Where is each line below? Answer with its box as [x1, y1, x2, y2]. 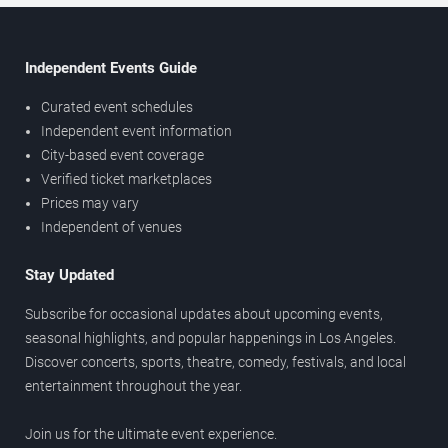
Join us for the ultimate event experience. [25, 426, 277, 443]
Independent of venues [41, 219, 182, 236]
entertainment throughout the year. [25, 378, 242, 395]
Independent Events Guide [25, 59, 197, 78]
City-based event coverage [41, 147, 204, 164]
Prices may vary [41, 195, 139, 212]
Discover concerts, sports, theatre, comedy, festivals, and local [25, 354, 406, 371]
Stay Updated [25, 266, 114, 285]
